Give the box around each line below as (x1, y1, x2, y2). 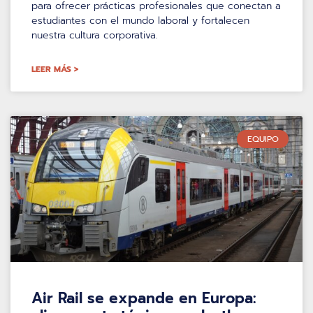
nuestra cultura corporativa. (31, 27, 158, 43)
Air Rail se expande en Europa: (31, 286, 256, 310)
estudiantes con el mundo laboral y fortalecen (31, 13, 249, 28)
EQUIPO (247, 132, 279, 145)
